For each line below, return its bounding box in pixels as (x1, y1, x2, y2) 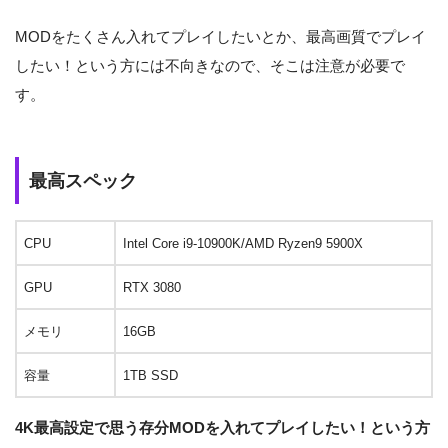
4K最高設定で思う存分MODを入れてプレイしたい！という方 (15, 419, 430, 437)
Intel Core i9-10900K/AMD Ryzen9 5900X (123, 235, 363, 251)
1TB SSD (123, 367, 178, 383)
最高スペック (29, 170, 137, 192)
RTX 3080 (123, 279, 181, 295)
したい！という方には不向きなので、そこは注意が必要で (15, 57, 405, 75)
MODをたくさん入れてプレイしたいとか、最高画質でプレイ (15, 28, 426, 46)
